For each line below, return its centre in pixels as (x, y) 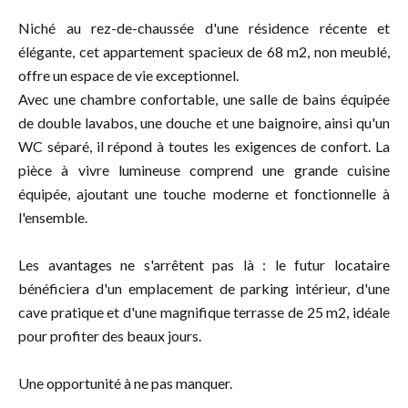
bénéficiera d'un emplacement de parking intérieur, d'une (204, 289)
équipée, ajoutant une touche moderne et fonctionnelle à (204, 194)
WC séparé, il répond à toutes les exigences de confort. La (204, 147)
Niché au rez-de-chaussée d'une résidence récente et (204, 28)
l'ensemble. (53, 218)
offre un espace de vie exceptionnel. (128, 76)
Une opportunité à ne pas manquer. (125, 383)
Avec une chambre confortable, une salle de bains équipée (204, 99)
